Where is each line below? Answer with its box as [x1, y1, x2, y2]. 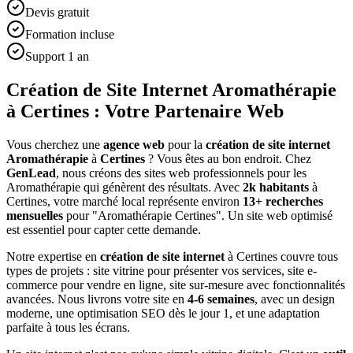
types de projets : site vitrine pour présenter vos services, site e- [6, 263, 317, 277]
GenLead [6, 165, 56, 180]
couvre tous [277, 249, 338, 263]
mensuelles [6, 208, 63, 222]
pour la [165, 137, 203, 151]
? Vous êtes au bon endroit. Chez [145, 151, 311, 165]
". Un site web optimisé [216, 208, 333, 222]
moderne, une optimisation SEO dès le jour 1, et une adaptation [6, 306, 320, 320]
